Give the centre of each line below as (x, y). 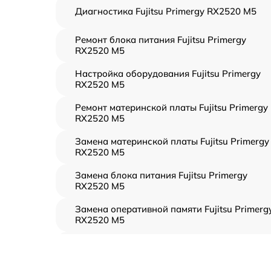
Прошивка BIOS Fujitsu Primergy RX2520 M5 (171, 248)
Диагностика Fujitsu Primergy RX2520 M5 (166, 11)
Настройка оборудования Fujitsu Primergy (168, 73)
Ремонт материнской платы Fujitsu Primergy (171, 107)
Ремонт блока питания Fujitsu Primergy (161, 40)
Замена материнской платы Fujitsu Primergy (172, 141)
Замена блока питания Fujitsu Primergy (161, 175)
